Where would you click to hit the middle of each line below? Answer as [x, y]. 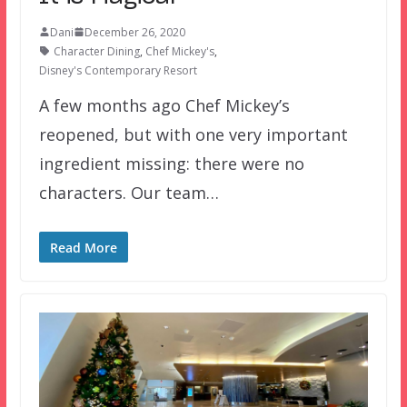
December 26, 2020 [134, 32]
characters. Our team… [129, 192]
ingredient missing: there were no [171, 163]
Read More [83, 247]
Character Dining [96, 51]
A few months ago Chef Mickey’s [164, 105]
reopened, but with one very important [193, 134]
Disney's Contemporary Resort [118, 70]
